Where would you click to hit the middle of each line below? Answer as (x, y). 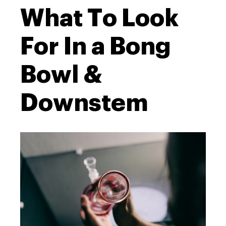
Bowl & (61, 74)
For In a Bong (96, 46)
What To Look (99, 18)
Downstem (84, 103)
